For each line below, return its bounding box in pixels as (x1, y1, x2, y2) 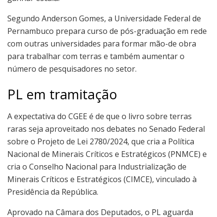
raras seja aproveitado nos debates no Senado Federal (7, 123, 205, 134)
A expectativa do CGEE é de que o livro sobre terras (7, 110, 192, 122)
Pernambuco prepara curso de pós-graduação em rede (7, 25, 207, 36)
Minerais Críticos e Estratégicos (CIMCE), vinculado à (7, 173, 197, 185)
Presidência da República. (7, 186, 98, 197)
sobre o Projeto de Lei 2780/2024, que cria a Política (7, 136, 194, 147)
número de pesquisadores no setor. (7, 63, 137, 74)
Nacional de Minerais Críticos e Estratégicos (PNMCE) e (7, 148, 207, 159)
